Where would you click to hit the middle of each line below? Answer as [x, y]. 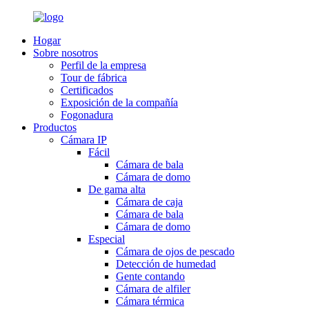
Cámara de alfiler [153, 289]
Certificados [87, 90]
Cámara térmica [150, 301]
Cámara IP [84, 140]
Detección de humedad [166, 264]
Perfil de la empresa [103, 65]
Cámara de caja [149, 202]
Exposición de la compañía [119, 102]
